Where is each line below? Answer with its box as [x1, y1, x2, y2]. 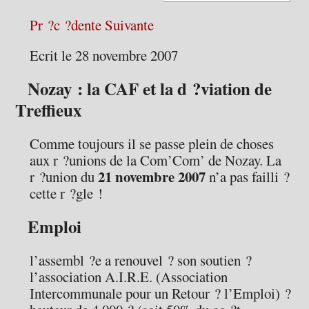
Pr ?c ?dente [30, 14, 102, 34]
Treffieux [15, 97, 82, 123]
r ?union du [30, 167, 95, 187]
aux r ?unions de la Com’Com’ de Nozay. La [30, 150, 282, 170]
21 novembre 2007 [94, 166, 206, 188]
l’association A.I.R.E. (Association [30, 266, 228, 286]
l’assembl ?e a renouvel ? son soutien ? [30, 250, 252, 270]
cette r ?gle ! [30, 183, 103, 203]
